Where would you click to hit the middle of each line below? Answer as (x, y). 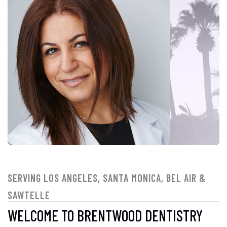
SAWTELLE (29, 195)
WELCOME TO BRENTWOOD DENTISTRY (105, 216)
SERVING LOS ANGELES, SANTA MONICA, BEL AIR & (107, 178)
